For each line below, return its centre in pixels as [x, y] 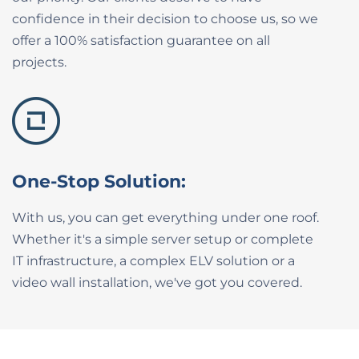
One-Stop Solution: [99, 182]
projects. [39, 62]
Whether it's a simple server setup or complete [163, 239]
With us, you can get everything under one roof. [165, 218]
